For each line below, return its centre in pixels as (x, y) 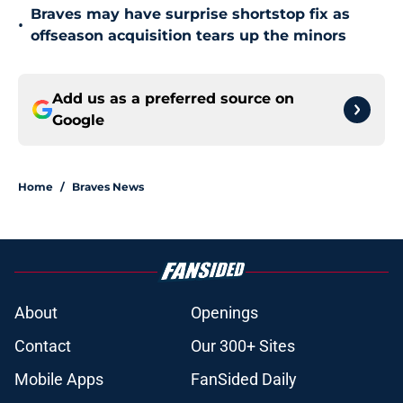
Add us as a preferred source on (173, 99)
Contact (43, 346)
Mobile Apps (59, 380)
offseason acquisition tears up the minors (188, 36)
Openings (224, 313)
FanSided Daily (244, 380)
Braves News (108, 187)
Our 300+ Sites (243, 346)
